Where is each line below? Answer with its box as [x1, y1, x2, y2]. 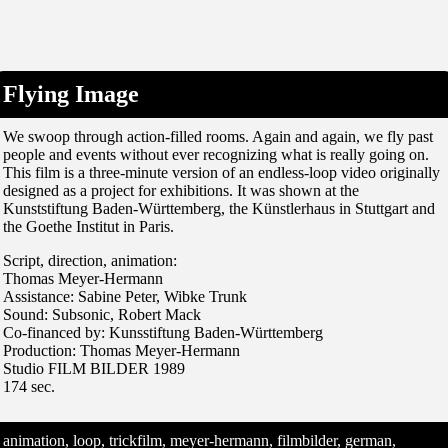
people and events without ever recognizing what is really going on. [3, 145, 429, 163]
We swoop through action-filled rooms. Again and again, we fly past [3, 127, 433, 145]
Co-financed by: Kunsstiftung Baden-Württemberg [3, 323, 323, 341]
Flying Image [3, 80, 139, 107]
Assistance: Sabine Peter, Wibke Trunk [3, 287, 247, 305]
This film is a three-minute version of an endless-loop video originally [3, 163, 440, 181]
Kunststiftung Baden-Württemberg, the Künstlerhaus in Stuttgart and [3, 199, 435, 217]
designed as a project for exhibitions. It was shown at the [3, 181, 359, 199]
